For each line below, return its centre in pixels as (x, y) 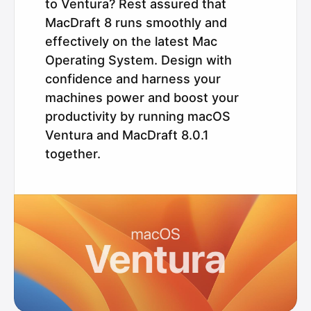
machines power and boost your (142, 97)
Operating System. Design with (138, 60)
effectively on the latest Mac (131, 41)
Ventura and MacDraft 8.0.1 (127, 135)
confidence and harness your (133, 78)
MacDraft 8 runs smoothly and (136, 22)
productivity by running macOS (138, 116)
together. (73, 153)
